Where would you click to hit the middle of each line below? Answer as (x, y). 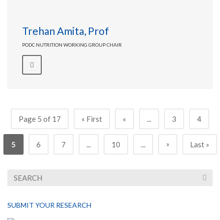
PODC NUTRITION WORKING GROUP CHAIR (72, 45)
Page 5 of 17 (40, 119)
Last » (199, 144)
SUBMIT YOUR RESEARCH (49, 205)
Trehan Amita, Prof (66, 31)
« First (92, 119)
